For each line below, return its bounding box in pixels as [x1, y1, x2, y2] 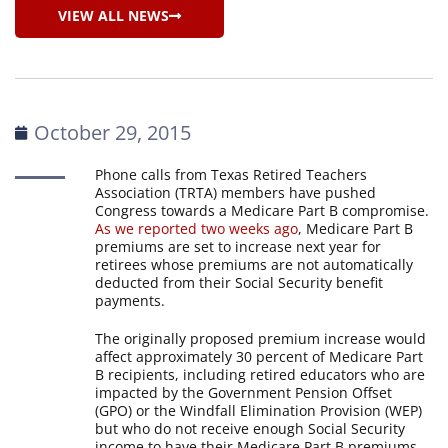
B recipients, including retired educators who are [95, 365, 426, 384]
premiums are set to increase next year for [95, 237, 382, 256]
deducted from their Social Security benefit [95, 273, 384, 292]
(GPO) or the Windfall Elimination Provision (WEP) [95, 401, 423, 420]
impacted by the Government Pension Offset [95, 383, 393, 402]
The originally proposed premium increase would [95, 329, 427, 348]
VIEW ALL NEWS [58, 6, 169, 25]
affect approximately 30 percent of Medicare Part [95, 347, 424, 366]
